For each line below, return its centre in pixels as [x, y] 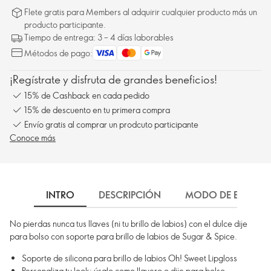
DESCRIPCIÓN [130, 195]
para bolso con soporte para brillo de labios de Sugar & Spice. [123, 236]
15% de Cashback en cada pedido [87, 95]
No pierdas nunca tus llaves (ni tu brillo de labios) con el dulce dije [129, 224]
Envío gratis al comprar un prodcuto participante [111, 124]
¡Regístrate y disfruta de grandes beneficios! [113, 79]
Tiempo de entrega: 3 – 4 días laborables [99, 37]
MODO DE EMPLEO [227, 195]
